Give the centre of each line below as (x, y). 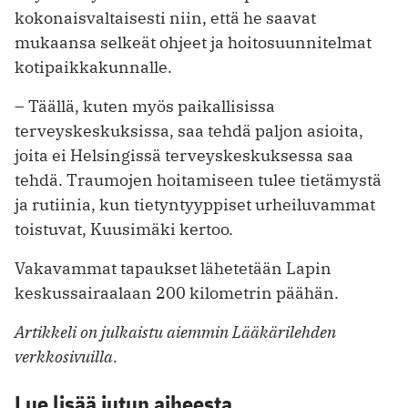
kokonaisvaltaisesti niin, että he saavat (165, 17)
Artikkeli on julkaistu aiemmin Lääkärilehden (175, 331)
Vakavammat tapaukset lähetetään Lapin (173, 268)
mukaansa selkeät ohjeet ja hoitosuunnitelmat (193, 42)
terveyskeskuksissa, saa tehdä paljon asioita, (189, 130)
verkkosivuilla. (66, 356)
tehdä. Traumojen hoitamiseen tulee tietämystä (198, 179)
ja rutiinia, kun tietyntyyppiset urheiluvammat (195, 204)
